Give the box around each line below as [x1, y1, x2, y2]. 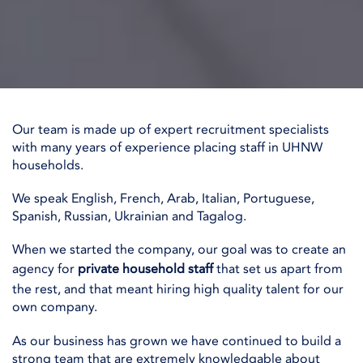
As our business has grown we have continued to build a [12, 331, 341, 350]
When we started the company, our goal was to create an [12, 241, 346, 259]
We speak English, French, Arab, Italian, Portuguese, [12, 190, 314, 208]
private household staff [78, 260, 213, 279]
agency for [12, 260, 78, 279]
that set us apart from [213, 260, 343, 279]
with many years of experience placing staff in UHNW [12, 139, 322, 156]
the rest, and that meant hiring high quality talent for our [12, 280, 344, 299]
